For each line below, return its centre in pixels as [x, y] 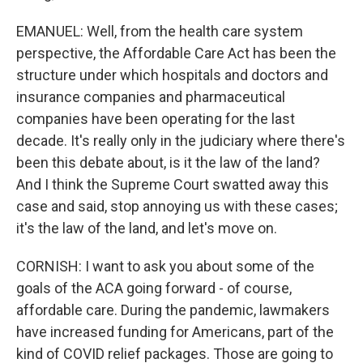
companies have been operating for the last [156, 119]
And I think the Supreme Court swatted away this [173, 184]
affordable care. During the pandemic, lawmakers [173, 310]
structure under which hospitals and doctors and [172, 75]
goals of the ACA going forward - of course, [154, 288]
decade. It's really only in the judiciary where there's [181, 141]
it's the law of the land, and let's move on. [147, 228]
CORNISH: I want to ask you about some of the [165, 266]
